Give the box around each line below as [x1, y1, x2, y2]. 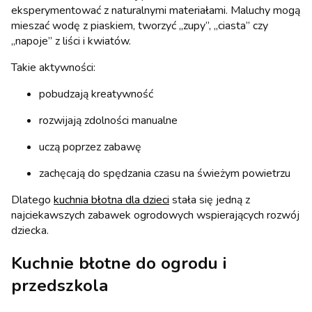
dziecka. [11, 222, 49, 238]
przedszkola [11, 274, 108, 297]
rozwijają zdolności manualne [39, 112, 178, 128]
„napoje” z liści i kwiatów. [11, 33, 131, 49]
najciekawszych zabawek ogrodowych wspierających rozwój [11, 207, 299, 223]
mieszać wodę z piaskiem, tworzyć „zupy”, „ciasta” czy [11, 17, 268, 33]
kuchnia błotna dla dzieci [54, 192, 169, 208]
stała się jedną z [169, 192, 250, 208]
